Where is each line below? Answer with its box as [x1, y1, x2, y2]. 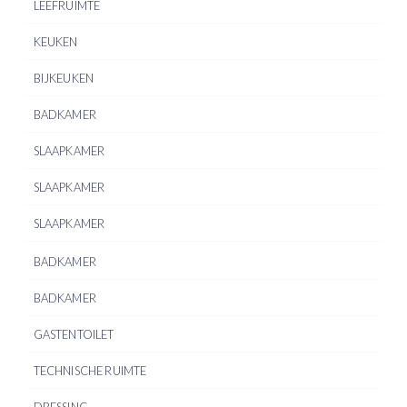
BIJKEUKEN [33, 70, 94, 85]
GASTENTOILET [33, 326, 114, 342]
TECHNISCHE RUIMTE [33, 362, 147, 378]
